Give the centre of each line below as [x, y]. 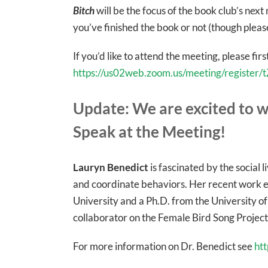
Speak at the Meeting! [149, 132]
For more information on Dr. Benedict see [164, 246]
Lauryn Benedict [111, 167]
